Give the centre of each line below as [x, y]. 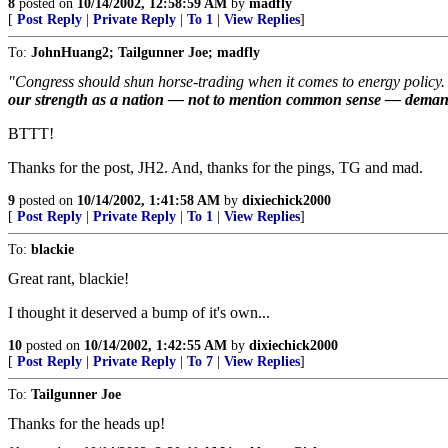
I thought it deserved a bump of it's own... [139, 312]
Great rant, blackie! [68, 278]
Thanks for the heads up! [86, 423]
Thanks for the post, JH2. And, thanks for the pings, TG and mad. [215, 167]
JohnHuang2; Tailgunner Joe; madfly [145, 52]
